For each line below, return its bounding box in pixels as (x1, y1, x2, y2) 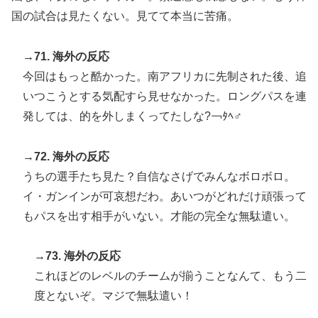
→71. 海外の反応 (23, 50, 109, 62)
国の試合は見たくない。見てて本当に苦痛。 (11, 9, 238, 22)
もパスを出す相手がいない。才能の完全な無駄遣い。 (23, 209, 295, 222)
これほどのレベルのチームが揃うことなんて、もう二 (34, 270, 307, 283)
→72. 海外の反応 (23, 150, 109, 163)
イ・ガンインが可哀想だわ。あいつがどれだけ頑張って (23, 190, 307, 202)
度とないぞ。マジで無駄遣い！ (34, 290, 193, 302)
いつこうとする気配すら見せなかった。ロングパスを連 (23, 89, 307, 102)
